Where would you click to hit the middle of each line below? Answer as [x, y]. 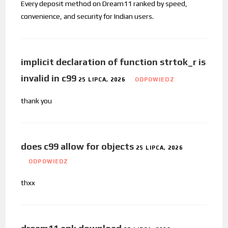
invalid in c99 [49, 78]
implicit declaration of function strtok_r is [113, 62]
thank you [37, 101]
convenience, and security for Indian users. [88, 16]
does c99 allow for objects [78, 146]
